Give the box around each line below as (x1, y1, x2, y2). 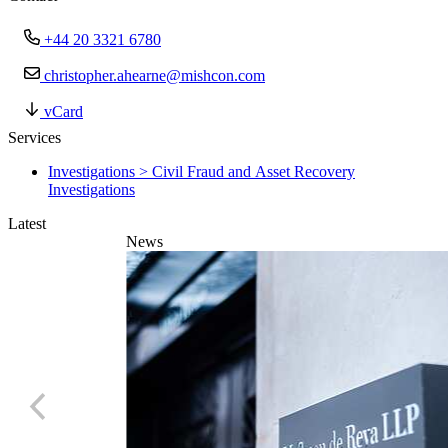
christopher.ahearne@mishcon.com (44, 67, 265, 85)
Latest (8, 215, 46, 233)
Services (8, 129, 61, 147)
